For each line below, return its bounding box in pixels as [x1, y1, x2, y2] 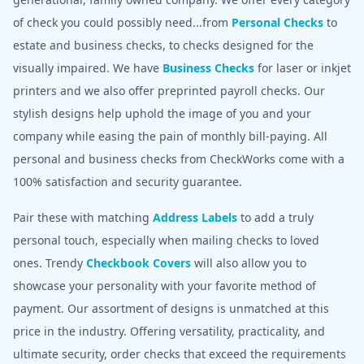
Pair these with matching [13, 209, 153, 225]
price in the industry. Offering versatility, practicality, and [13, 323, 325, 339]
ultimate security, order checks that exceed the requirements [13, 345, 346, 362]
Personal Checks [232, 14, 323, 30]
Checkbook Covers [86, 254, 191, 271]
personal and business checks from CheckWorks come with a [13, 150, 344, 167]
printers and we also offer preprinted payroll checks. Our [13, 82, 325, 98]
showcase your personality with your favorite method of [13, 277, 316, 293]
